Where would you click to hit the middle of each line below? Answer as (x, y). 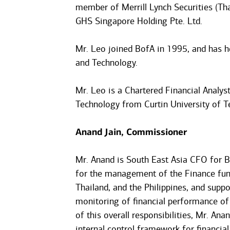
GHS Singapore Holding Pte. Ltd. (139, 21)
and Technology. (106, 63)
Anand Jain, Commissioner (131, 132)
